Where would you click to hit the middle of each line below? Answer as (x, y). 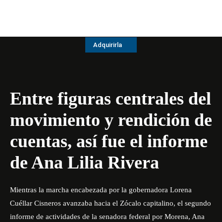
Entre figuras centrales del (111, 99)
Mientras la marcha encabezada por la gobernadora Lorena (101, 190)
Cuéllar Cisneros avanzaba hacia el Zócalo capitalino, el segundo (111, 203)
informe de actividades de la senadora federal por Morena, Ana (107, 217)
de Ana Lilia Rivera (84, 163)
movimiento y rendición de (111, 120)
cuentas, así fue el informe (109, 141)
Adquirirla (108, 45)
